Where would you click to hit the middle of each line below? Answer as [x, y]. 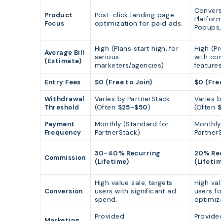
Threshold [62, 108]
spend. [106, 200]
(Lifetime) [112, 162]
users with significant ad [135, 191]
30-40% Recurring [128, 153]
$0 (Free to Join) [123, 82]
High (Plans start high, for [136, 49]
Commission [65, 158]
